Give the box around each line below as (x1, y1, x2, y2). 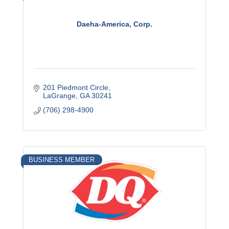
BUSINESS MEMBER (29, 156, 95, 164)
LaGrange (42, 91, 76, 100)
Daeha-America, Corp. (77, 19, 152, 28)
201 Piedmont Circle (42, 83, 108, 91)
